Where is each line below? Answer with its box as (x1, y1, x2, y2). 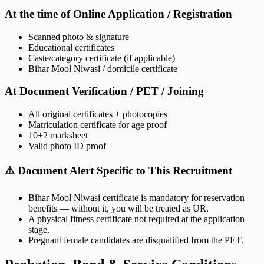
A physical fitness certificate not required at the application (28, 213, 245, 224)
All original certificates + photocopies (28, 109, 167, 120)
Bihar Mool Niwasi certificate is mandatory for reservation (28, 192, 245, 203)
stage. (28, 224, 49, 235)
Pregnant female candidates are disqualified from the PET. (28, 235, 243, 245)
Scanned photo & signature (28, 31, 129, 42)
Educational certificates (28, 42, 114, 52)
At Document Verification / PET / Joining (5, 85, 204, 98)
